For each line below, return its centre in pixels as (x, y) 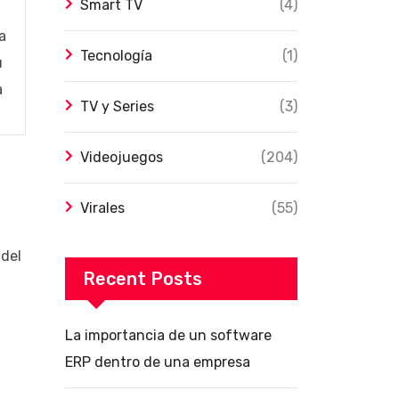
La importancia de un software (168, 335)
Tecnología (116, 56)
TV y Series (117, 106)
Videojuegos (122, 157)
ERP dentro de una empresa (158, 362)
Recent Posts (142, 279)
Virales (102, 208)
